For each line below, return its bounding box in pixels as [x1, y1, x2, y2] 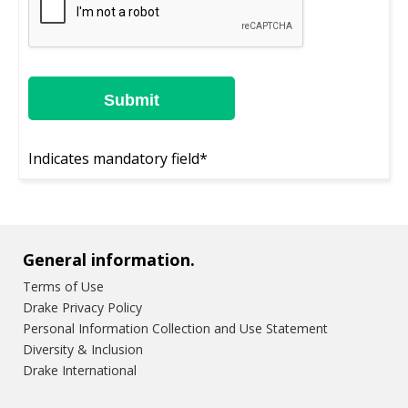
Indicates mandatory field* [28, 148, 208, 168]
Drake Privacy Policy [23, 298, 142, 316]
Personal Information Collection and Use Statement [23, 319, 328, 337]
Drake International [23, 361, 137, 379]
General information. [23, 248, 195, 270]
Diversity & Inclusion [23, 340, 143, 358]
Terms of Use [23, 277, 104, 295]
